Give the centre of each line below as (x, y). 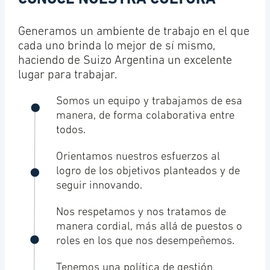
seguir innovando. (99, 186)
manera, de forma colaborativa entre (146, 116)
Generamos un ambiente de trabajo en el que (133, 32)
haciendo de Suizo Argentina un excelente (125, 61)
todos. (71, 131)
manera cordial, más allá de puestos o (149, 227)
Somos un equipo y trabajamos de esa (149, 102)
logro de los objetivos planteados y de (148, 172)
